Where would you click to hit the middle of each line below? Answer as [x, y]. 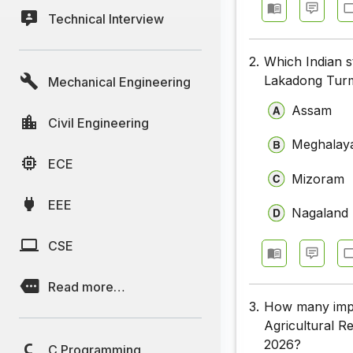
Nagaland [320, 213]
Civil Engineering [98, 123]
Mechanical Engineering [119, 82]
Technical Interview [106, 19]
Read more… [87, 286]
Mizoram [318, 178]
